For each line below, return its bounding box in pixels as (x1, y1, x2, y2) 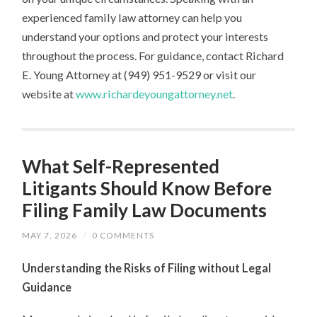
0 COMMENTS (92, 229, 155, 241)
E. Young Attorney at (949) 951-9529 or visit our (22, 67, 257, 81)
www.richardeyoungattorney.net (76, 86, 234, 100)
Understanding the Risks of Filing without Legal (22, 260, 272, 275)
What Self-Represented (22, 154, 220, 178)
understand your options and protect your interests (22, 29, 269, 43)
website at (22, 86, 76, 100)
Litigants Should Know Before (22, 176, 272, 200)
